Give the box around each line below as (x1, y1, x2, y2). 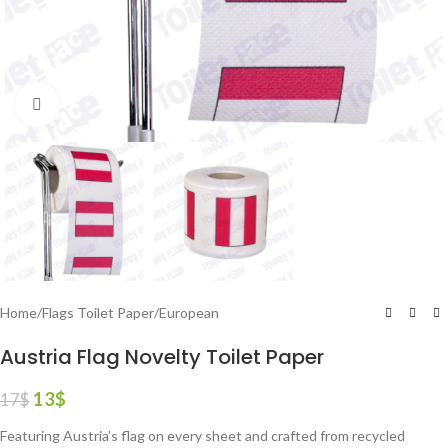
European (159, 304, 219, 322)
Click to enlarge (59, 96, 155, 112)
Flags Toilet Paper (42, 304, 154, 322)
